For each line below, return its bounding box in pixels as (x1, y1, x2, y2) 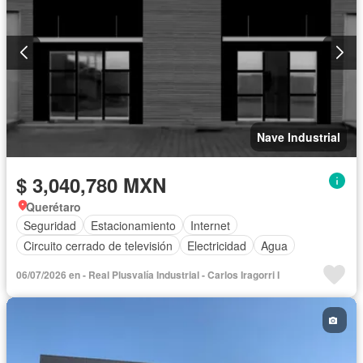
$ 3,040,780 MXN (16, 171, 166, 199)
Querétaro (26, 199, 81, 216)
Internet (190, 216, 230, 233)
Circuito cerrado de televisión (23, 237, 173, 254)
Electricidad (187, 237, 246, 254)
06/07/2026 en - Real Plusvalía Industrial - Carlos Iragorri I (16, 267, 280, 283)
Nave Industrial (257, 129, 340, 146)
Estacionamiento (91, 216, 176, 233)
